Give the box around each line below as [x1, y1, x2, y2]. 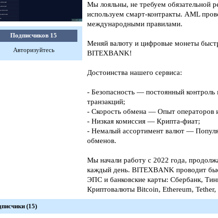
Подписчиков [10, 32, 50, 39]
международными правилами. [87, 20, 182, 28]
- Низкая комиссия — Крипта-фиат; [87, 117, 200, 125]
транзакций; [87, 98, 125, 106]
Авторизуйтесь [13, 46, 54, 54]
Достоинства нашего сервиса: [87, 69, 182, 76]
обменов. [87, 137, 116, 145]
